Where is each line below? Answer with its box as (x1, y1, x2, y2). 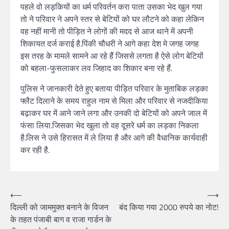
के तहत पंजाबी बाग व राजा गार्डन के (10, 213, 111, 226)
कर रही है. (20, 144, 50, 156)
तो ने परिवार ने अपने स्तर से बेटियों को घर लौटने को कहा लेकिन (20, 13, 204, 26)
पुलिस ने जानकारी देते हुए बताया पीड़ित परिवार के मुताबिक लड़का (20, 82, 208, 95)
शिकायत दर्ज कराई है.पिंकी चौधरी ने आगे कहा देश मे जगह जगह (20, 37, 199, 50)
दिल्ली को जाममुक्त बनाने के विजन (10, 201, 108, 214)
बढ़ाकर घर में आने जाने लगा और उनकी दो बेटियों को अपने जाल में (20, 107, 207, 120)
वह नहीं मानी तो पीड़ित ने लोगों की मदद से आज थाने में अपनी (20, 25, 193, 38)
